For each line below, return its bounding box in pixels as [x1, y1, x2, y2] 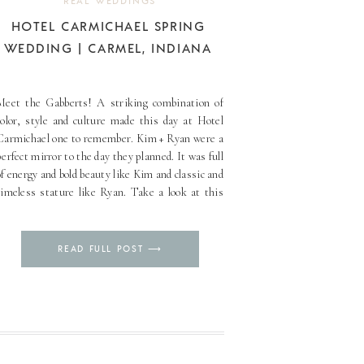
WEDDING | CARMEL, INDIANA [4, 39, 212, 56]
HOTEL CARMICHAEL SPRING [11, 17, 206, 34]
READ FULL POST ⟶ [58, 243, 162, 254]
